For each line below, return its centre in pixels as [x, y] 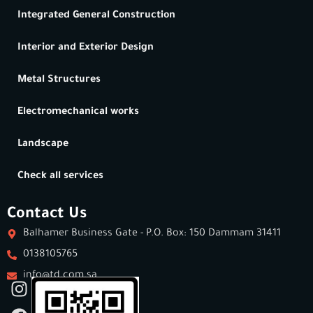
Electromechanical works [78, 112]
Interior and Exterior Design [86, 48]
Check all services [60, 176]
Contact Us [47, 215]
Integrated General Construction [96, 16]
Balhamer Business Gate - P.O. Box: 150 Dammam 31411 [152, 234]
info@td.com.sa [60, 276]
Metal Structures [59, 80]
